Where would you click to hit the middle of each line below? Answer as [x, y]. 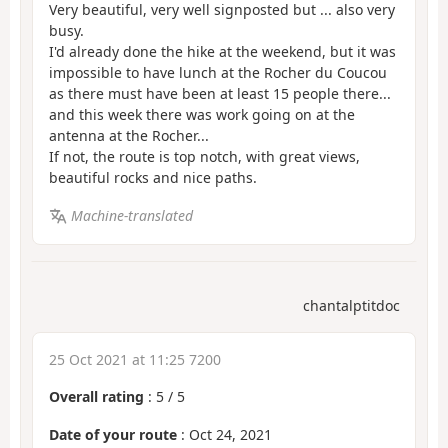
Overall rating [96, 396]
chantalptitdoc [351, 305]
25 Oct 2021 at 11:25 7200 [135, 359]
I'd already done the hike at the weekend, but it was [222, 51]
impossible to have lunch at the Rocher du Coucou [218, 72]
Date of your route [113, 435]
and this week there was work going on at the [202, 114]
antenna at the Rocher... [129, 135]
